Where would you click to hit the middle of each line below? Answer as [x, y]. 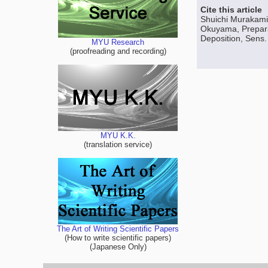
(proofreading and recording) [118, 51]
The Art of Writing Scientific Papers [118, 229]
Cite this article [231, 10]
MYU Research [118, 42]
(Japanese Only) [118, 247]
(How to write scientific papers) [118, 238]
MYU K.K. [118, 136]
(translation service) [118, 145]
